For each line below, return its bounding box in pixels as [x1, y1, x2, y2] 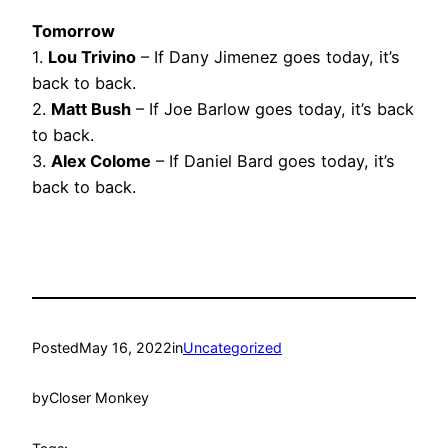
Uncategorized [183, 338, 282, 356]
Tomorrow [32, 21, 115, 42]
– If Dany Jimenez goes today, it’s [136, 47, 400, 68]
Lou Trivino [48, 47, 136, 68]
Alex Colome [51, 151, 151, 172]
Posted [32, 338, 79, 356]
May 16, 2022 [79, 338, 172, 356]
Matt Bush [51, 99, 131, 120]
